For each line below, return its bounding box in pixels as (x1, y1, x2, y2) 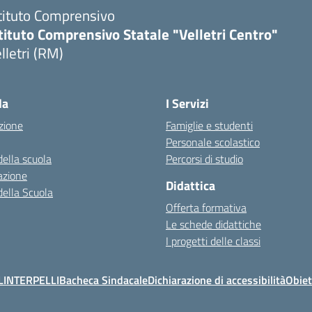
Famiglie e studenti (166, 117, 253, 134)
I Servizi (166, 94, 209, 113)
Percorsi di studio (166, 150, 243, 167)
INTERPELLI (3, 272, 59, 288)
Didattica (166, 176, 215, 195)
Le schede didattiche (166, 216, 261, 233)
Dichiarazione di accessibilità (148, 272, 286, 288)
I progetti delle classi (166, 233, 260, 249)
